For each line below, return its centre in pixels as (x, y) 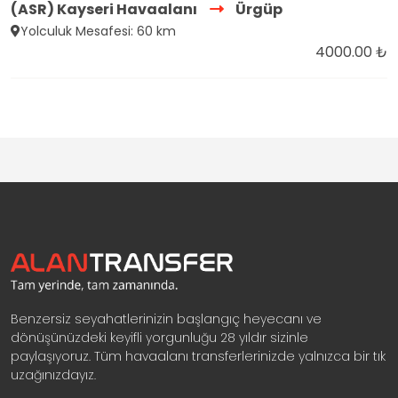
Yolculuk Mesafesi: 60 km (98, 32)
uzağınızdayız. (53, 374)
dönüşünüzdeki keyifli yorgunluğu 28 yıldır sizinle (159, 337)
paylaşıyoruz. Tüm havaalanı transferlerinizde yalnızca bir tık (198, 356)
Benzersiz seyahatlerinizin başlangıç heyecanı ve (166, 318)
